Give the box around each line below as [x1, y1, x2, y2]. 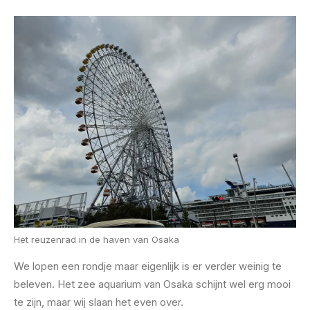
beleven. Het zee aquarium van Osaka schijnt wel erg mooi [14, 277, 291, 291]
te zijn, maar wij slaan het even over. [14, 295, 183, 309]
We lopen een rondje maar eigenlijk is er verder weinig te [14, 259, 282, 273]
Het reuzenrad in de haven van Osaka [14, 234, 179, 245]
